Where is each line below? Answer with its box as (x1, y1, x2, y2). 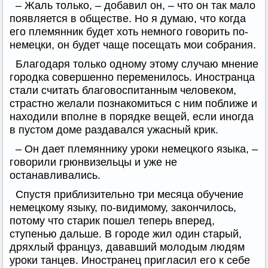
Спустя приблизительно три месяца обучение (16, 188, 243, 200)
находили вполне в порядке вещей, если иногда (10, 110, 254, 123)
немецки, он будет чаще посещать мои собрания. (10, 38, 256, 51)
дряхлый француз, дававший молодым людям (10, 240, 245, 253)
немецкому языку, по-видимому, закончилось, (10, 201, 236, 214)
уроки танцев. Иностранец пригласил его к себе (10, 254, 250, 266)
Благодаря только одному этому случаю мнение (16, 57, 258, 70)
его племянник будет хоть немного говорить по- (10, 25, 248, 38)
